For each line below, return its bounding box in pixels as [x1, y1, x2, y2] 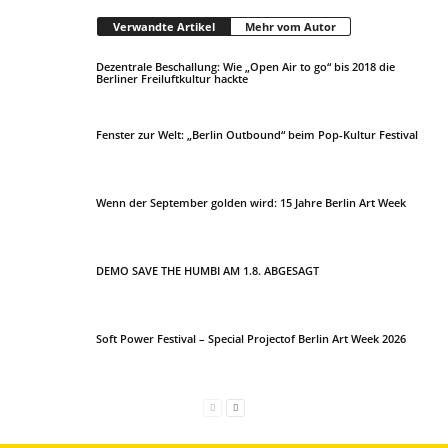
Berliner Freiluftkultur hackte [96, 71, 248, 86]
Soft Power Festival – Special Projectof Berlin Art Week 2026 [96, 331, 406, 346]
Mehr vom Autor [245, 19, 336, 34]
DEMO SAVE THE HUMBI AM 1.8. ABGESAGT [96, 263, 319, 278]
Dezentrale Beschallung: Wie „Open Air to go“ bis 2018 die [96, 59, 395, 74]
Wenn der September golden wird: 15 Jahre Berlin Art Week [96, 195, 406, 210]
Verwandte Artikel [113, 19, 215, 34]
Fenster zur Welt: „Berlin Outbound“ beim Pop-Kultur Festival [96, 127, 418, 142]
